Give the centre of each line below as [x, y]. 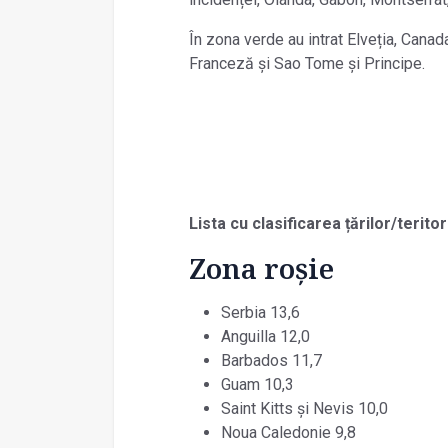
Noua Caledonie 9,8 [288, 432]
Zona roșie [261, 267]
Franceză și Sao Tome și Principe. [306, 63]
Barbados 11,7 [271, 360]
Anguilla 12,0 [265, 336]
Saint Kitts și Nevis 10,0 [304, 408]
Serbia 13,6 [260, 312]
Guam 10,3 [257, 384]
